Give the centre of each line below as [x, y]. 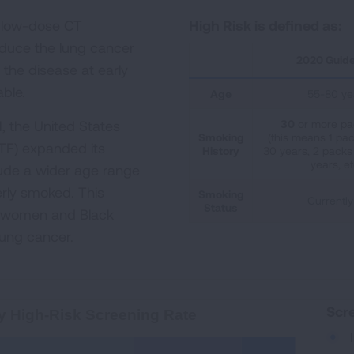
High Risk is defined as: [265, 25]
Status [221, 207]
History [221, 150]
